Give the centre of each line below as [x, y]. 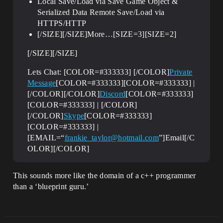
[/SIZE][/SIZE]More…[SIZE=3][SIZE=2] [107, 34]
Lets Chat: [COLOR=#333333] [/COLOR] [99, 72]
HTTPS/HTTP [62, 23]
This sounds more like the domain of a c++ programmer [105, 175]
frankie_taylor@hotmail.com [111, 137]
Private [181, 72]
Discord [113, 94]
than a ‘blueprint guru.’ [51, 186]
